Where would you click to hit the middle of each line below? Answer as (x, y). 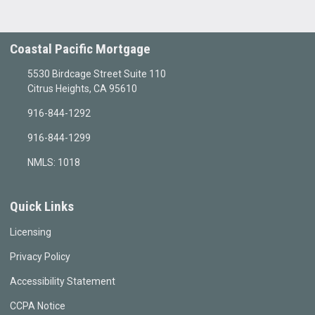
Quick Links (42, 207)
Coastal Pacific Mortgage (80, 49)
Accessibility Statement (63, 282)
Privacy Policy (40, 257)
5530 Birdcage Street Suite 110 (96, 74)
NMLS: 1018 (53, 163)
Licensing (31, 232)
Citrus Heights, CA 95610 (82, 89)
